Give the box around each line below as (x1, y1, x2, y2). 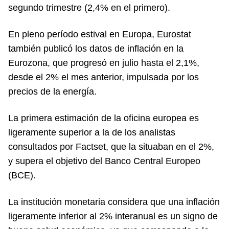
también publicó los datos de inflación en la (8, 43, 184, 54)
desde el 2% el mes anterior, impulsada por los (8, 72, 199, 82)
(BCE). (8, 170, 36, 180)
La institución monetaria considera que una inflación (8, 196, 220, 207)
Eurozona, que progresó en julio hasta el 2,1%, (8, 57, 199, 68)
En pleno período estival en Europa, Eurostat (8, 29, 191, 39)
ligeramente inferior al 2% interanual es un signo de (8, 211, 218, 221)
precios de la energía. (8, 86, 97, 97)
